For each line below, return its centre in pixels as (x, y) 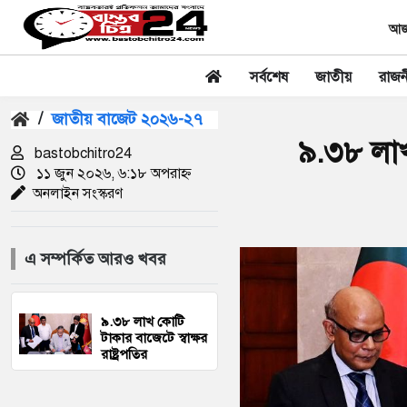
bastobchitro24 (81, 154)
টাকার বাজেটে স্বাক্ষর (154, 338)
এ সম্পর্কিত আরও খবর (95, 259)
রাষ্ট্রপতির (124, 354)
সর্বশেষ (269, 77)
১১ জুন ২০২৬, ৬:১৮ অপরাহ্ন (112, 174)
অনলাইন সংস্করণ (78, 194)
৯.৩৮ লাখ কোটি (143, 322)
